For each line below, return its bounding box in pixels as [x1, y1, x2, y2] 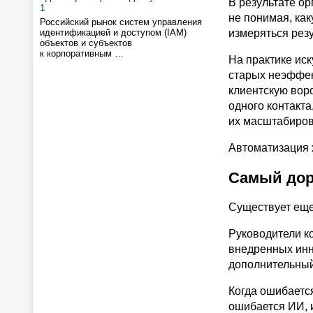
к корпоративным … [40, 48, 124, 59]
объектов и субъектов [40, 38, 132, 48]
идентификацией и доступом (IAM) [40, 27, 187, 38]
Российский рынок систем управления [40, 17, 202, 27]
